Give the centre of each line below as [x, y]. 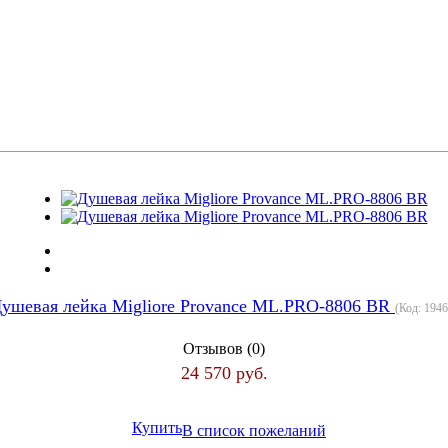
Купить [157, 428]
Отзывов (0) [224, 348]
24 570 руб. [224, 372]
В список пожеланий [254, 430]
